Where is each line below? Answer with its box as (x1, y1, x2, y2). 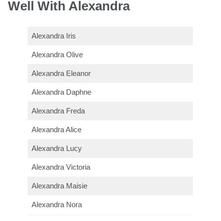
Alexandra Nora (32, 201, 82, 209)
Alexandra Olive (32, 51, 83, 59)
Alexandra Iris (32, 32, 76, 40)
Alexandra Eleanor (32, 70, 91, 78)
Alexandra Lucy (32, 145, 82, 153)
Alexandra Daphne (32, 88, 92, 97)
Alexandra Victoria (32, 163, 91, 172)
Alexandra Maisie (32, 182, 88, 190)
